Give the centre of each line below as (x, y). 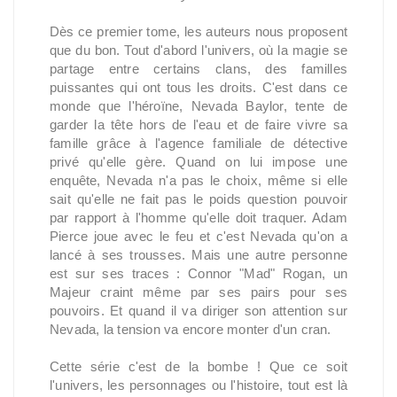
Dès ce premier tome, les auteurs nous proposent (198, 31)
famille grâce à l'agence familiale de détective (198, 143)
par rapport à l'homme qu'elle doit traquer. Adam (198, 217)
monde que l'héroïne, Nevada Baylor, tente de (198, 105)
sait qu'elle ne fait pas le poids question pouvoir (198, 198)
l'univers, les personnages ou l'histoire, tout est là (198, 385)
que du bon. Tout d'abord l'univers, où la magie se (198, 50)
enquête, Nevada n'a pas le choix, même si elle (198, 180)
